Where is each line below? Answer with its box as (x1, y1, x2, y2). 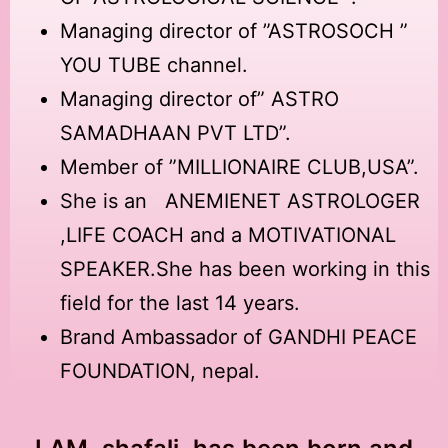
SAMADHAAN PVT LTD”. (60, 120, 291, 145)
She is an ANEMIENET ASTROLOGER (60, 188, 420, 213)
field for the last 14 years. (60, 290, 300, 315)
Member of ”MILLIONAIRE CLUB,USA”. (60, 154, 419, 179)
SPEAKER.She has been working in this (60, 256, 430, 281)
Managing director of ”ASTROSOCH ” (60, 18, 414, 43)
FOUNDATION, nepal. (60, 358, 260, 383)
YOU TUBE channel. (60, 52, 248, 77)
